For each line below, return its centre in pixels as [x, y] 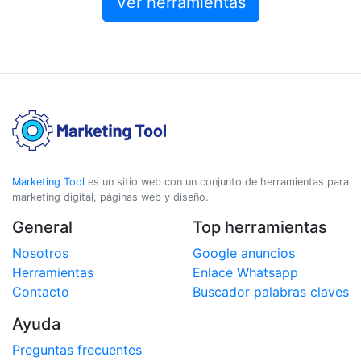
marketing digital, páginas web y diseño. [110, 197]
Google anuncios [244, 253]
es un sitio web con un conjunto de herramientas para [217, 182]
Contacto [41, 292]
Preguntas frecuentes [77, 350]
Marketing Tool [48, 182]
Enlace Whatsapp [245, 272]
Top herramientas [260, 227]
